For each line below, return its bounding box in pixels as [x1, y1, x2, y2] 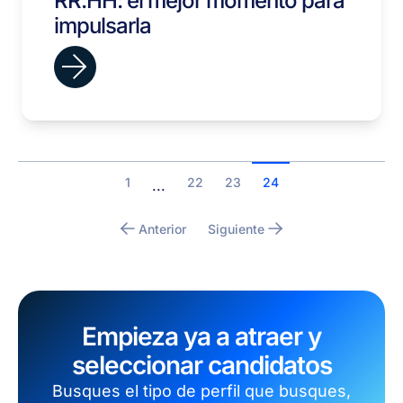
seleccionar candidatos [71, 350, 332, 381]
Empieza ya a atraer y [82, 321, 321, 352]
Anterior [139, 220, 186, 237]
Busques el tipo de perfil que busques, [52, 381, 351, 400]
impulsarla [54, 13, 151, 39]
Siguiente [208, 220, 264, 237]
